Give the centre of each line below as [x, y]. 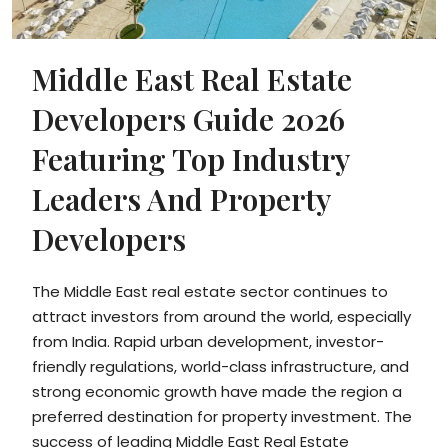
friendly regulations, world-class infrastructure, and [220, 366]
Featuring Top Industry [190, 158]
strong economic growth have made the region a [217, 391]
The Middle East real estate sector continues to [210, 291]
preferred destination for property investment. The [222, 416]
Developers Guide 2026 [188, 118]
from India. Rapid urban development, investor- [208, 341]
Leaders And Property [181, 198]
